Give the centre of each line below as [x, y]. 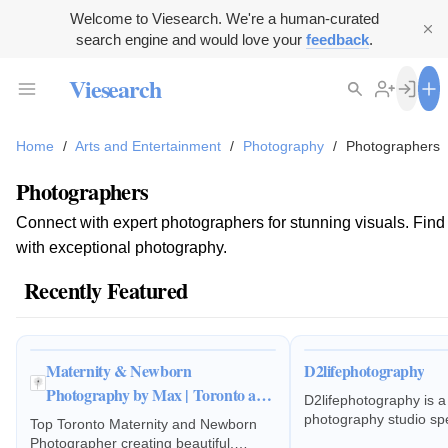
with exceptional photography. [121, 248]
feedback [337, 39]
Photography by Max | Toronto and [159, 394]
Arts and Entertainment [147, 146]
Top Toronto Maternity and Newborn [143, 424]
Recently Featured [106, 291]
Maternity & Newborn [118, 370]
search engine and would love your [190, 39]
